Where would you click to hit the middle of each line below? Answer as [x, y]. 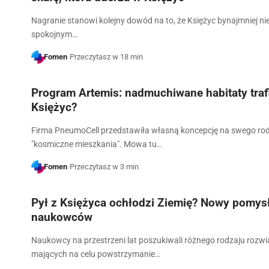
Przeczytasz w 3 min [104, 167]
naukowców [62, 217]
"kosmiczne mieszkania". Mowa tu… [97, 144]
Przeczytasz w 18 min [106, 57]
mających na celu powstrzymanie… [96, 254]
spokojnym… [54, 35]
